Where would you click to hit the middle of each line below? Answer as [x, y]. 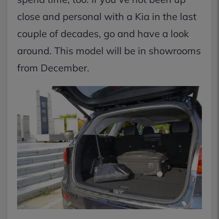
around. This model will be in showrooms [109, 51]
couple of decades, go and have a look [103, 33]
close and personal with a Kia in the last [107, 16]
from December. [55, 68]
